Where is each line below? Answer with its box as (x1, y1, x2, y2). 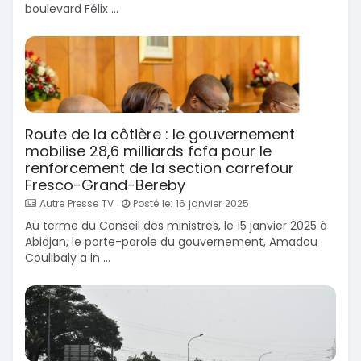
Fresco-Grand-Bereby (25, 175, 185, 196)
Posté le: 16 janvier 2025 (130, 197, 249, 211)
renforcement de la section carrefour (25, 158, 294, 179)
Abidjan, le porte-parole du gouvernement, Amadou (25, 234, 317, 251)
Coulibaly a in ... (25, 250, 110, 267)
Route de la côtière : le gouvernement (25, 124, 295, 145)
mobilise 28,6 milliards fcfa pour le (25, 141, 272, 162)
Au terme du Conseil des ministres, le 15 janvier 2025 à (25, 218, 327, 234)
